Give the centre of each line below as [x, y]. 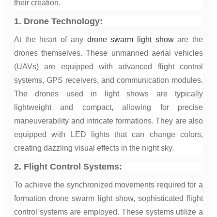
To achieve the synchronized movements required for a [108, 185]
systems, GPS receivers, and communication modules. [108, 80]
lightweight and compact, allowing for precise [108, 107]
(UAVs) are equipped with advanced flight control [108, 67]
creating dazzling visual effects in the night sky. [94, 148]
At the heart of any [51, 39]
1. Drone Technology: [58, 21]
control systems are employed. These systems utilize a [108, 212]
